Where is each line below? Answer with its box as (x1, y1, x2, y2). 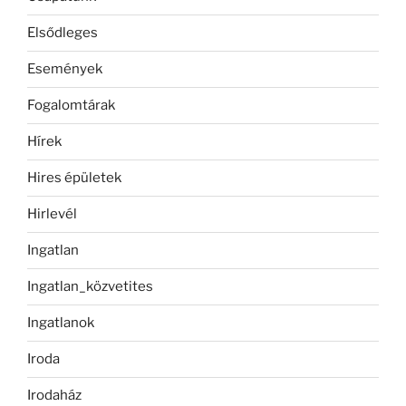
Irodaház (27, 387, 82, 404)
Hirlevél (27, 206, 77, 223)
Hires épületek (27, 169, 121, 187)
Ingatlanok (27, 314, 94, 332)
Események (27, 61, 102, 78)
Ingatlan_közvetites (27, 278, 153, 295)
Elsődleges (27, 24, 98, 42)
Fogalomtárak (27, 97, 115, 114)
